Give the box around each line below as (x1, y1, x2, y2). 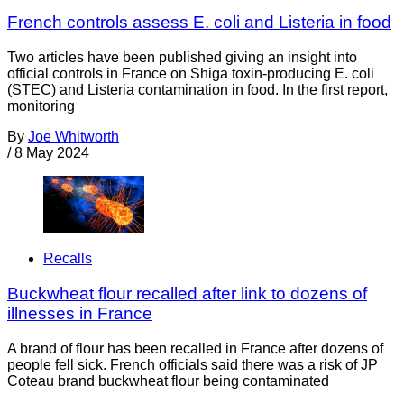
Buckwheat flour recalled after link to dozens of (7, 283, 367, 303)
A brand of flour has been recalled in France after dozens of (7, 340, 383, 356)
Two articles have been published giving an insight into (7, 49, 357, 65)
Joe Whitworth (28, 128, 119, 144)
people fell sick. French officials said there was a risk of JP (7, 356, 378, 372)
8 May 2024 (14, 144, 89, 161)
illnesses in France (7, 303, 152, 323)
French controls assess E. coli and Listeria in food (7, 12, 391, 32)
